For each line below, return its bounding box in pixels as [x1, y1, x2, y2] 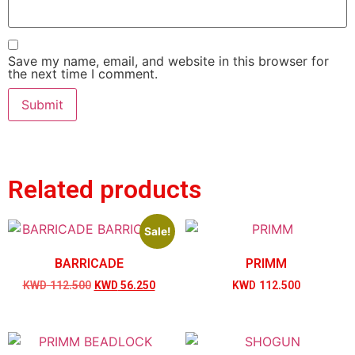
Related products [8, 171, 201, 212]
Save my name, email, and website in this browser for [8, 52, 329, 69]
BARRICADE [54, 254, 124, 275]
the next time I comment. [8, 65, 158, 82]
